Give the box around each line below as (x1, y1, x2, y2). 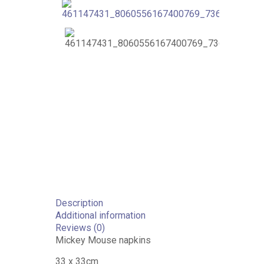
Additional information (55, 210, 146, 221)
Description (55, 197, 103, 209)
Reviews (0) (55, 222, 105, 233)
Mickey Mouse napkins (55, 235, 151, 246)
